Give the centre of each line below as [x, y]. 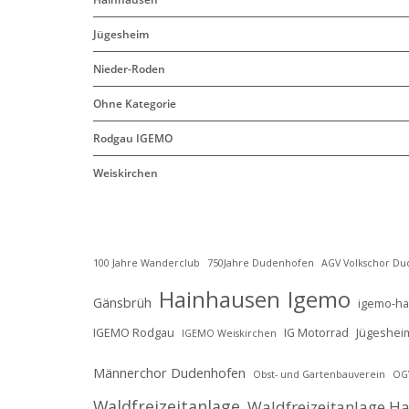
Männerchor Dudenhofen [169, 373]
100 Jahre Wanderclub [147, 263]
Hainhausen [220, 299]
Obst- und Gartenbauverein [319, 375]
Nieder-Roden [129, 69]
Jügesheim [121, 35]
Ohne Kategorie [135, 104]
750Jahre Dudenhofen [261, 263]
